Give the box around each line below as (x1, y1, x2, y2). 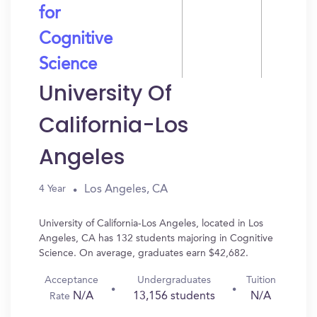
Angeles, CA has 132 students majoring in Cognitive (39, 234, 273, 243)
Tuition (246, 275, 276, 285)
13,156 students (132, 291, 215, 302)
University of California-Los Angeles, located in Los (39, 219, 263, 229)
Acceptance (45, 275, 99, 285)
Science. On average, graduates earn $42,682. (39, 248, 248, 258)
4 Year (39, 184, 66, 194)
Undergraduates (137, 275, 211, 285)
